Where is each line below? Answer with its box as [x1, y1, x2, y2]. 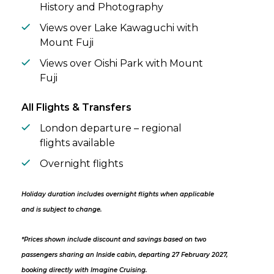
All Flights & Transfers [21, 102, 131, 114]
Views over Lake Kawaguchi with [40, 22, 198, 34]
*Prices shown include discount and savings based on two [21, 235, 206, 244]
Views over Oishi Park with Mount [40, 57, 203, 70]
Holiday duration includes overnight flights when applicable [21, 190, 214, 199]
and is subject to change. [21, 206, 102, 214]
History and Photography [40, 1, 163, 13]
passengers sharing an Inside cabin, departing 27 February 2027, [21, 251, 228, 259]
